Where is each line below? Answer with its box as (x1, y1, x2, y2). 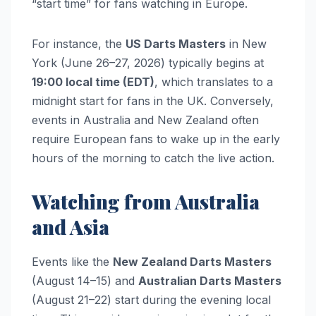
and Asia (32, 213, 109, 240)
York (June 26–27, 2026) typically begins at (32, 55, 264, 70)
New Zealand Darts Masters (113, 254, 272, 269)
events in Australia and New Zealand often (32, 112, 259, 127)
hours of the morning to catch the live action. (32, 150, 274, 165)
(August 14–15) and (32, 273, 138, 288)
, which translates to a (154, 74, 273, 89)
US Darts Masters (126, 36, 226, 51)
